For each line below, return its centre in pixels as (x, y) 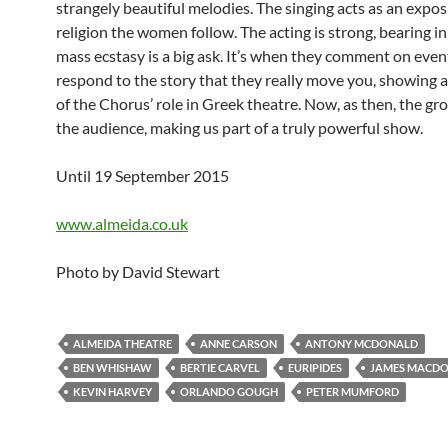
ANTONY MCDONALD (361, 343)
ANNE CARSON (238, 343)
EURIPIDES (315, 367)
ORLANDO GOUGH (229, 391)
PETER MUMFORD (352, 391)
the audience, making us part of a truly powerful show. (239, 127)
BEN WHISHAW (112, 367)
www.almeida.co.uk (122, 223)
